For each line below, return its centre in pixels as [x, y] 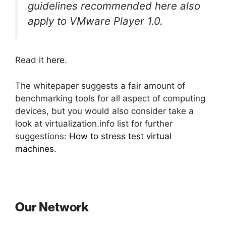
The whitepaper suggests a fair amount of [100, 86]
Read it [31, 60]
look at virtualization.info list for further [94, 123]
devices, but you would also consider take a [104, 111]
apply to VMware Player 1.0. [95, 21]
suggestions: [42, 136]
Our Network [52, 208]
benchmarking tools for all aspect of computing [110, 98]
